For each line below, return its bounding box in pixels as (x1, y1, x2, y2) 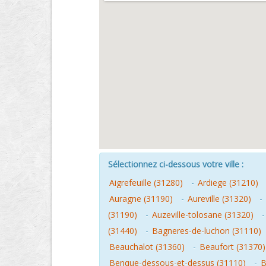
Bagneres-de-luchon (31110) (152, 225, 261, 236)
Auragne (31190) (109, 193, 173, 204)
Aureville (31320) (188, 193, 251, 204)
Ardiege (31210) (198, 177, 258, 188)
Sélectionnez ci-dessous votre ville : (108, 159, 243, 170)
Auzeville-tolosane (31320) (152, 209, 254, 220)
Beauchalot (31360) (109, 241, 185, 252)
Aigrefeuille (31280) (109, 177, 183, 188)
